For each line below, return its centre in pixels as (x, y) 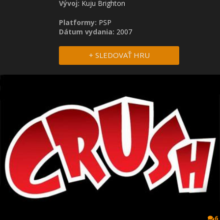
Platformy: (78, 22)
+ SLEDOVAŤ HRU (119, 55)
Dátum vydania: (88, 32)
